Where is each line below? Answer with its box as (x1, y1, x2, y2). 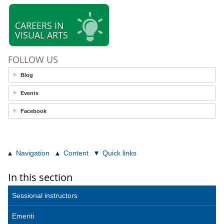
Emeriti (12, 211, 34, 220)
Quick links (102, 148, 136, 157)
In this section (8, 170, 72, 184)
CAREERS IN (15, 19, 64, 31)
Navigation (16, 148, 49, 157)
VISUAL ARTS (15, 28, 68, 41)
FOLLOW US (8, 53, 58, 65)
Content (63, 148, 88, 157)
